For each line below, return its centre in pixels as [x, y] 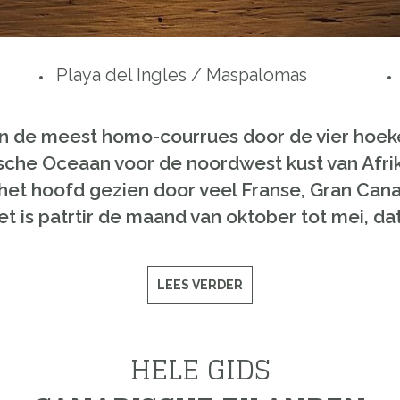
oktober [261, 217]
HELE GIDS [200, 369]
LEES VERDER [200, 285]
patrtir [66, 217]
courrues [201, 136]
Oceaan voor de [112, 163]
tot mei [333, 217]
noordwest [234, 163]
